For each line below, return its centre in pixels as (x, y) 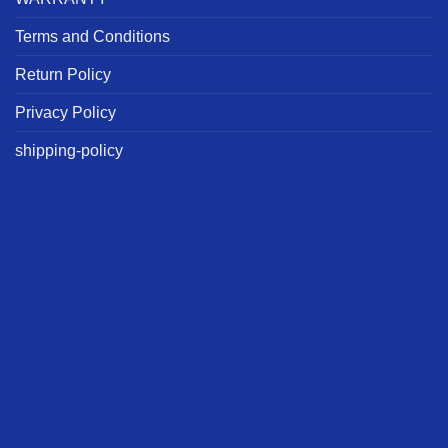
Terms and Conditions (92, 36)
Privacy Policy (65, 112)
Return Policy (63, 74)
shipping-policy (69, 150)
